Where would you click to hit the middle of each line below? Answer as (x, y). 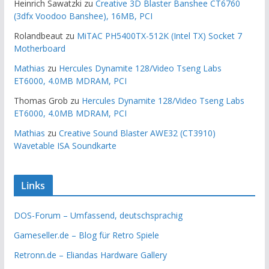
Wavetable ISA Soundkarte (65, 145)
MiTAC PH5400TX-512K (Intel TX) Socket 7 (159, 35)
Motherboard (39, 48)
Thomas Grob (41, 100)
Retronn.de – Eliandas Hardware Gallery (90, 255)
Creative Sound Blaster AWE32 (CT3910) (137, 133)
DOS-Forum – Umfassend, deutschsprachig (98, 215)
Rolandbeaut (38, 35)
